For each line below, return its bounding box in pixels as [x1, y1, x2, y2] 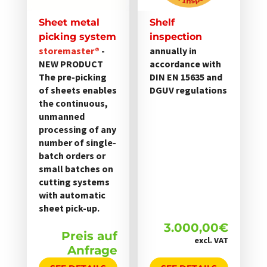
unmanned [38, 110, 85, 123]
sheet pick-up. [38, 202, 100, 215]
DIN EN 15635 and [150, 71, 223, 83]
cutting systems [38, 176, 110, 188]
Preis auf [61, 229, 117, 244]
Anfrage [67, 243, 117, 258]
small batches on [38, 163, 113, 175]
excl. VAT [194, 235, 229, 246]
